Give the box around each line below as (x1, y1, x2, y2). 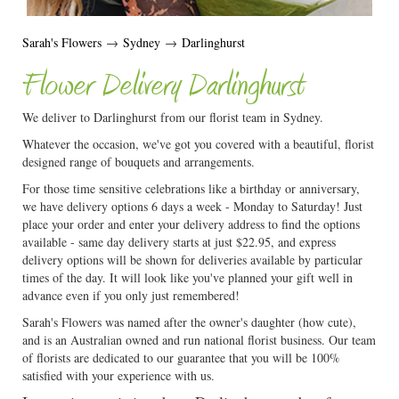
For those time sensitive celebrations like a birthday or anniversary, (22, 180, 360, 197)
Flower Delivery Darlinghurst (22, 67, 305, 107)
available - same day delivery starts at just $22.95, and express (22, 233, 336, 250)
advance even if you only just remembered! (22, 287, 240, 304)
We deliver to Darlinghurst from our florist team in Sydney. (22, 109, 323, 126)
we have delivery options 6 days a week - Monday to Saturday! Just (22, 198, 362, 215)
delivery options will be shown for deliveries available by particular (22, 251, 362, 268)
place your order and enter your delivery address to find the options (22, 216, 360, 232)
